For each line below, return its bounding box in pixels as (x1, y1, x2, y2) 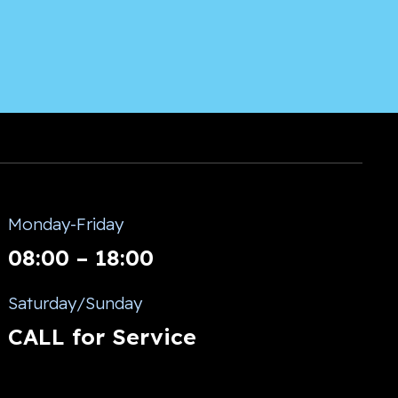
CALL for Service (8, 322, 196, 351)
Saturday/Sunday (8, 292, 142, 314)
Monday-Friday (8, 213, 123, 235)
